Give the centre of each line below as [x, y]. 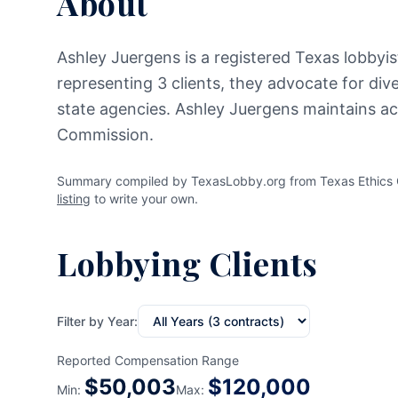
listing [74, 199]
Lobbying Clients [187, 263]
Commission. [105, 135]
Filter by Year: [97, 321]
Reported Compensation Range [148, 360]
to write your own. [144, 199]
